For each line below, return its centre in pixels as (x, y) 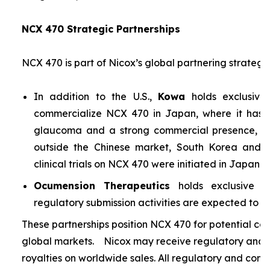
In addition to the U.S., (96, 96)
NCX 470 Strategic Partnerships (101, 29)
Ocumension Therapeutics (102, 186)
